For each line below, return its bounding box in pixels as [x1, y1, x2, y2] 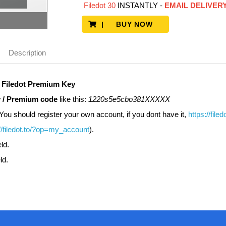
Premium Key [27, 80, 75, 88]
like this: [57, 95, 88, 103]
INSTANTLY [115, 1, 160, 10]
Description [8, 48, 46, 57]
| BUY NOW [96, 20, 162, 28]
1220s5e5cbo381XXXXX [88, 95, 170, 103]
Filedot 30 [83, 1, 116, 10]
